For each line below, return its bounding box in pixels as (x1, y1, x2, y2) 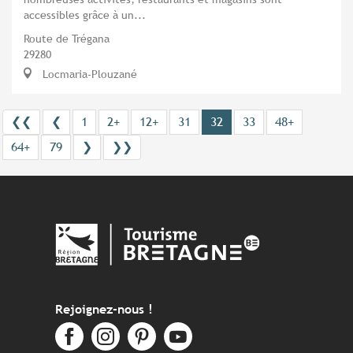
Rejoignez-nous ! (55, 302, 153, 318)
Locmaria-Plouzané (39, 66, 137, 80)
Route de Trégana (24, 31, 110, 45)
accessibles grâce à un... (24, 7, 146, 21)
